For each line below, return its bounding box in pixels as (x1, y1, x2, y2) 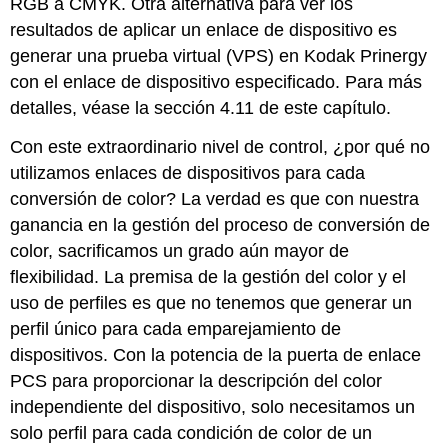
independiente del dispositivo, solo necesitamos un (10, 396, 416, 417)
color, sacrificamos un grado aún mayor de (10, 240, 350, 261)
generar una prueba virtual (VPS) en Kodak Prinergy (10, 45, 428, 66)
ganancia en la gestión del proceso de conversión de (10, 214, 431, 235)
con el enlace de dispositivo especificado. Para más (10, 71, 423, 92)
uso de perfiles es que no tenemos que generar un (10, 292, 413, 313)
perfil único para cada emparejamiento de (10, 318, 342, 339)
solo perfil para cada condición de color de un (10, 422, 373, 443)
